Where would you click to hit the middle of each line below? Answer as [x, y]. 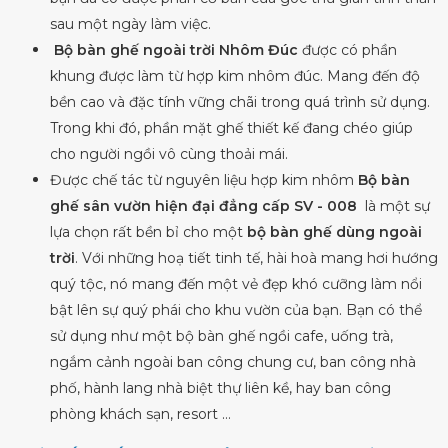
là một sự [395, 205]
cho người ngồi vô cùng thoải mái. [169, 153]
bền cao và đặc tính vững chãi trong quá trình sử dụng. [240, 101]
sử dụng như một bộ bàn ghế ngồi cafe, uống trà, [221, 335]
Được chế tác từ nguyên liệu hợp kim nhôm [204, 179]
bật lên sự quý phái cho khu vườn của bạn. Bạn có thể [236, 309]
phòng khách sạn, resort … [140, 413]
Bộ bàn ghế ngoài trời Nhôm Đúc [176, 49]
